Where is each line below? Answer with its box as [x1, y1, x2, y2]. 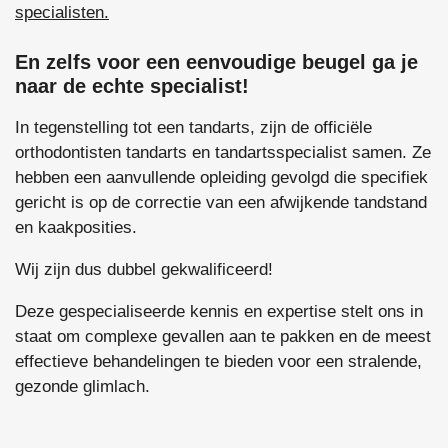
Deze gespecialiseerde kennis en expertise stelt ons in [15, 302, 423, 322]
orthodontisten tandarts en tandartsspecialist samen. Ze [15, 143, 431, 163]
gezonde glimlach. [15, 377, 150, 397]
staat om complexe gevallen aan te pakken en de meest [15, 327, 431, 347]
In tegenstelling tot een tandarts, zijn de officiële [15, 118, 372, 138]
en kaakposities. [15, 218, 142, 238]
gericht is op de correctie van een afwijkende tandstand [15, 193, 427, 213]
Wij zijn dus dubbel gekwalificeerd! [15, 260, 273, 280]
